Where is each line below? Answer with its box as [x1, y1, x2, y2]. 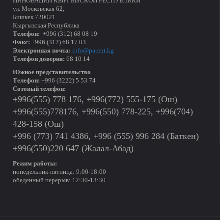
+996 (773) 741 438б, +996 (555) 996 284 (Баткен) [12, 131, 199, 141]
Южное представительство [12, 69, 91, 76]
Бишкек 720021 [12, 14, 55, 21]
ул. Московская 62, [12, 5, 64, 13]
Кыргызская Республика [12, 22, 80, 29]
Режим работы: [12, 160, 57, 167]
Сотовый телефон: [12, 85, 66, 93]
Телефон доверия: [12, 55, 65, 63]
